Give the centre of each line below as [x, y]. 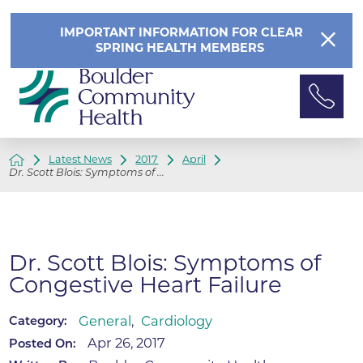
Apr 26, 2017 [126, 343]
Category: [38, 321]
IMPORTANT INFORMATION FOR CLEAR [181, 33]
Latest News [80, 160]
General [105, 321]
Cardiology [177, 321]
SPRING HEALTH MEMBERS [181, 48]
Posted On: [43, 343]
